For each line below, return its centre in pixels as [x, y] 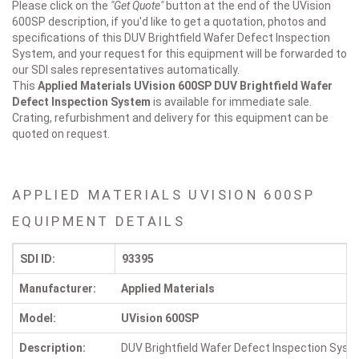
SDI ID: [38, 259]
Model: [38, 319]
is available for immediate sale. [231, 102]
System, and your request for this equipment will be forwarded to [179, 54]
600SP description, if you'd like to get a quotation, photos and [169, 22]
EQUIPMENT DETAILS [99, 222]
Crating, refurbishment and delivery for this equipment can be [170, 118]
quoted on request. [61, 134]
